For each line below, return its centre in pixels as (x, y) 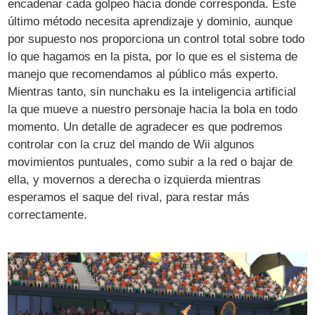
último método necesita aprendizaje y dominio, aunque (150, 21)
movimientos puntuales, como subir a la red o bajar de (150, 162)
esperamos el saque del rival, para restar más (129, 197)
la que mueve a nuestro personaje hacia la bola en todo (153, 109)
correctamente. (48, 214)
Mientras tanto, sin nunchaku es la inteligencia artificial (152, 91)
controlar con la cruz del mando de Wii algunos (131, 144)
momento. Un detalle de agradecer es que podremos (146, 127)
